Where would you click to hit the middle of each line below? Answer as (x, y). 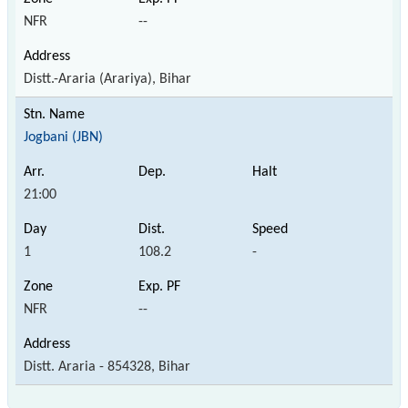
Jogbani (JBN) (63, 137)
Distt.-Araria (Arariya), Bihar (107, 79)
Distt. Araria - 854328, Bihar (107, 367)
